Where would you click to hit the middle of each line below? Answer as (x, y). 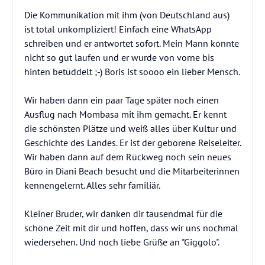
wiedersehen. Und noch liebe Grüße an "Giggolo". (122, 242)
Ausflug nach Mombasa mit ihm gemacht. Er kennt (125, 114)
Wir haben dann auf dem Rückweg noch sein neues (128, 157)
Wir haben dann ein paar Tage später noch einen (122, 100)
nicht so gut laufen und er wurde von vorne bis (119, 57)
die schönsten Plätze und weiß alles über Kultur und (130, 128)
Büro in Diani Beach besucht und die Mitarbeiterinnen (132, 171)
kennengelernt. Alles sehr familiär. (92, 185)
